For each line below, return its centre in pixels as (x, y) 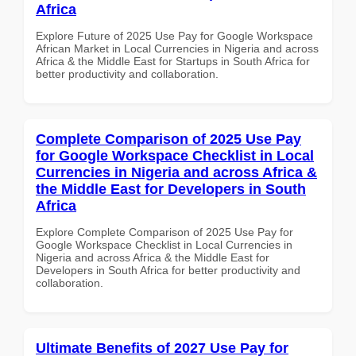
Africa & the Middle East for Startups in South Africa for (173, 61)
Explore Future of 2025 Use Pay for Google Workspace (174, 35)
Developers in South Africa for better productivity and (168, 270)
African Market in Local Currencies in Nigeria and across (177, 48)
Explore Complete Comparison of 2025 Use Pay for (164, 232)
